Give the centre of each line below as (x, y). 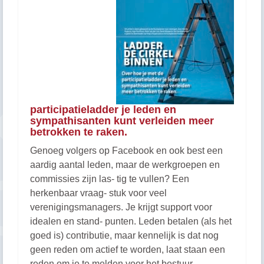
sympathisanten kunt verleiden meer (122, 121)
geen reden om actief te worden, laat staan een (128, 250)
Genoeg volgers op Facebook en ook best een (126, 151)
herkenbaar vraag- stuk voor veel (98, 193)
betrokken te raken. (79, 132)
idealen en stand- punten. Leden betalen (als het (131, 221)
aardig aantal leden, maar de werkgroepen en (125, 165)
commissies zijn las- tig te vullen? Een (110, 179)
